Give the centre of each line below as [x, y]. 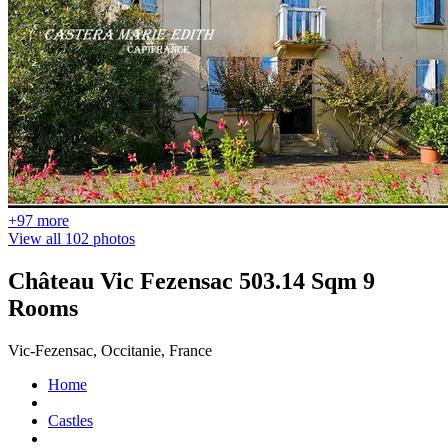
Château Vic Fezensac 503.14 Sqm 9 [191, 280]
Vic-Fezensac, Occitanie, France [110, 350]
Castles [70, 420]
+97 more [38, 220]
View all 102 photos [71, 238]
